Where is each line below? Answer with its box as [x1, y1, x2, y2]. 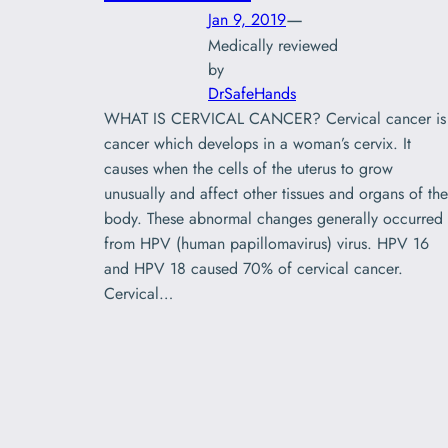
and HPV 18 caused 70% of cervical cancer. [104, 257, 403, 281]
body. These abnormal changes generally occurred [104, 207, 443, 231]
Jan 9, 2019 [208, 7, 286, 31]
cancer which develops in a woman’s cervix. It [104, 132, 411, 156]
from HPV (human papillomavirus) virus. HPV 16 [104, 232, 429, 256]
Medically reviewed [208, 34, 338, 58]
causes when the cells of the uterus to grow [104, 157, 393, 181]
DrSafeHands [208, 82, 296, 106]
